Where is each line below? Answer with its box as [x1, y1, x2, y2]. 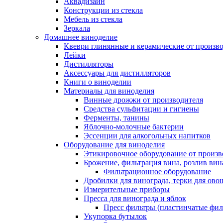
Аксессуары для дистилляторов [64, 69, 171, 78]
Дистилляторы [64, 60, 113, 69]
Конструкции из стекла [64, 6, 143, 15]
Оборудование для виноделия [64, 140, 165, 149]
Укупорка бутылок [84, 212, 147, 221]
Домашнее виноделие [44, 33, 117, 42]
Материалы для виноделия [64, 87, 154, 96]
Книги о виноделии [64, 78, 131, 87]
